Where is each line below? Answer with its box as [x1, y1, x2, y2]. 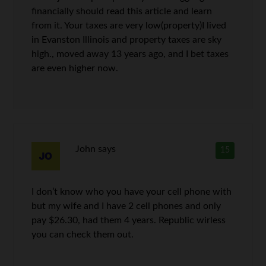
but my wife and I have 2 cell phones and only [31, 201, 221, 211]
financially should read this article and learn [31, 7, 213, 16]
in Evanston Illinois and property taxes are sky [31, 35, 222, 45]
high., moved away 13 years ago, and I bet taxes [31, 49, 229, 59]
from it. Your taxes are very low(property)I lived [31, 21, 227, 30]
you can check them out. [31, 230, 134, 239]
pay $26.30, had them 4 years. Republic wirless [31, 216, 226, 225]
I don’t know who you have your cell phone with [31, 187, 232, 197]
